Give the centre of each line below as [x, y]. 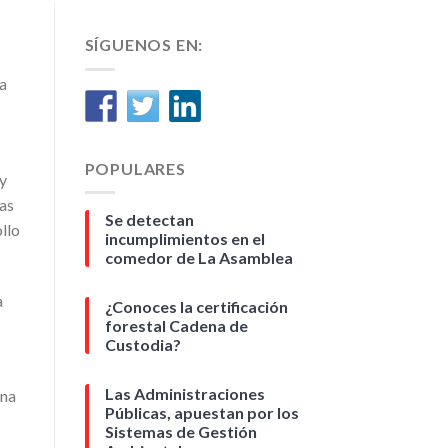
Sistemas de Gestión [180, 432]
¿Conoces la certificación [196, 307]
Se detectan [149, 220]
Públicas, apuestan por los [201, 413]
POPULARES [135, 168]
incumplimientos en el [184, 239]
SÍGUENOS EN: [144, 44]
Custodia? [142, 345]
